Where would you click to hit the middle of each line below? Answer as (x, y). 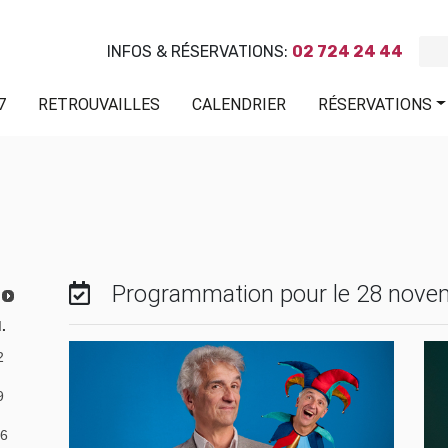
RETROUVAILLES (99, 103)
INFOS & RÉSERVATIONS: (199, 51)
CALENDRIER (239, 103)
